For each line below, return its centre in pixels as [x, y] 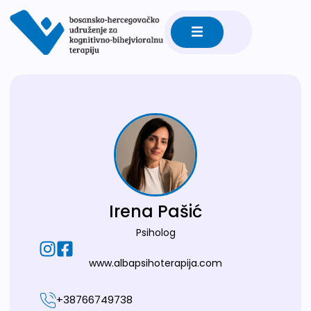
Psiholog [155, 233]
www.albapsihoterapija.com [155, 263]
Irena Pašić [155, 212]
